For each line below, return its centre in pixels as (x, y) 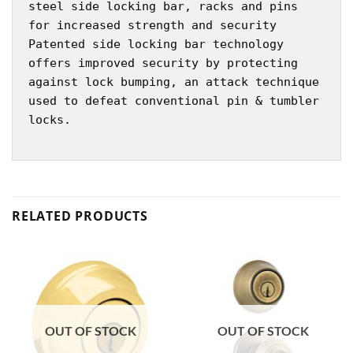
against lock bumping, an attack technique (174, 82)
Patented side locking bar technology (156, 44)
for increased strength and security (152, 25)
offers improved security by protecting (163, 63)
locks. (50, 119)
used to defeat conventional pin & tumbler (174, 100)
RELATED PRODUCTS (80, 216)
